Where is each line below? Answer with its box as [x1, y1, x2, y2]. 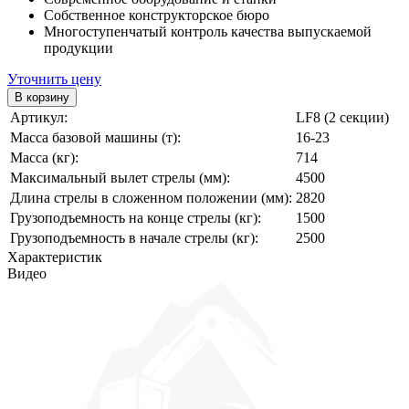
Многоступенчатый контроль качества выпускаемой [44, 23, 372, 39]
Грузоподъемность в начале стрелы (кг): [10, 229, 258, 246]
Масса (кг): [10, 149, 79, 165]
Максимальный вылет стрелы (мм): [10, 169, 230, 185]
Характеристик [7, 248, 102, 265]
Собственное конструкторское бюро [44, 6, 269, 23]
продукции [44, 39, 113, 56]
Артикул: [10, 109, 68, 125]
